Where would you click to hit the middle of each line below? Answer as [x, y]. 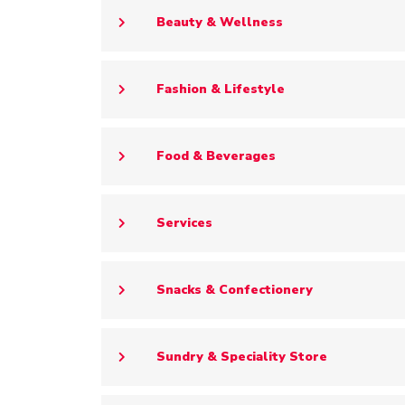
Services [184, 223]
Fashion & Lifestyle [221, 89]
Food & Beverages [216, 156]
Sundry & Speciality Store [242, 357]
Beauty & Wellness [220, 23]
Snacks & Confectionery [235, 290]
